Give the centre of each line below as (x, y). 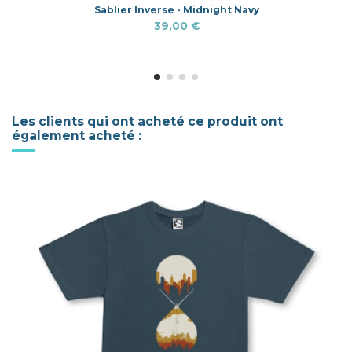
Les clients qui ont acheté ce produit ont (147, 122)
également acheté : (77, 136)
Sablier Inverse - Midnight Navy (177, 10)
